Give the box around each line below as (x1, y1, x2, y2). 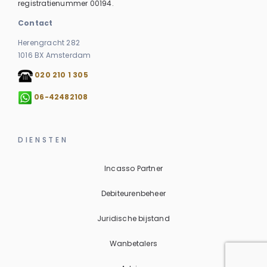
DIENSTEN (18, 134, 69, 145)
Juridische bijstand (97, 213, 170, 223)
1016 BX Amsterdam (18, 49, 91, 60)
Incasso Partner (104, 163, 163, 173)
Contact (18, 17, 53, 28)
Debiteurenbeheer (101, 188, 166, 198)
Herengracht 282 (18, 37, 80, 48)
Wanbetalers (109, 238, 158, 249)
